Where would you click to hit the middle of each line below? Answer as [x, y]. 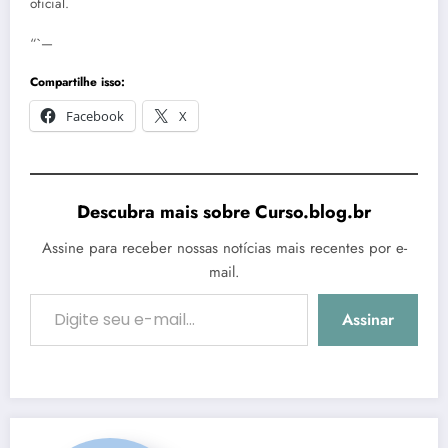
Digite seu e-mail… [45, 293]
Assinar [368, 320]
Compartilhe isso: [77, 82]
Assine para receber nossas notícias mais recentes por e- [224, 248]
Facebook [95, 116]
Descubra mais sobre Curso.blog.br [224, 212]
